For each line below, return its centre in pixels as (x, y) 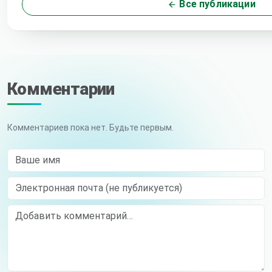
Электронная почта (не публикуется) (82, 182)
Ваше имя (26, 155)
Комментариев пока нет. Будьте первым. (90, 127)
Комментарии (61, 89)
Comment (26, 206)
